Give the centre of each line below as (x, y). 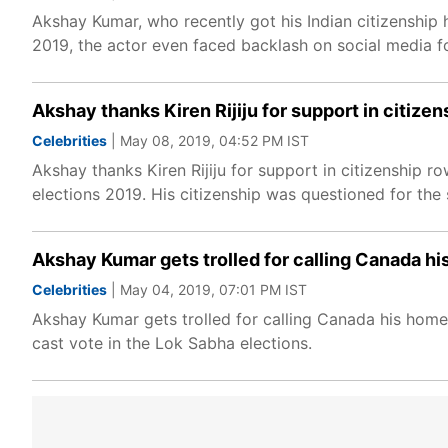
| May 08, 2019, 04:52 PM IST (208, 140)
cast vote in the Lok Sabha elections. (172, 343)
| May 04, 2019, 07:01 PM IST (207, 289)
